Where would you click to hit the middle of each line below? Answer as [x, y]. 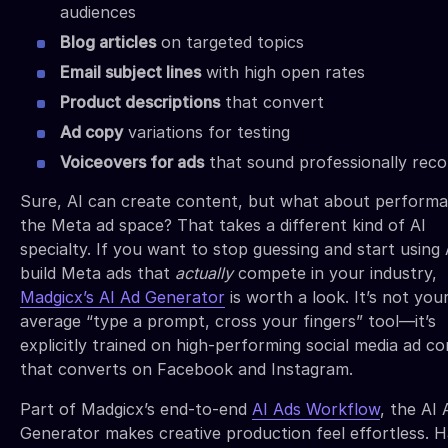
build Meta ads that [97, 272]
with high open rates [283, 71]
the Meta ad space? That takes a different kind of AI [223, 224]
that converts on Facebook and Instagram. [186, 368]
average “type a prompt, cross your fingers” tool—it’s [228, 320]
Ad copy [91, 131]
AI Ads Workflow [316, 408]
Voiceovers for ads [132, 161]
